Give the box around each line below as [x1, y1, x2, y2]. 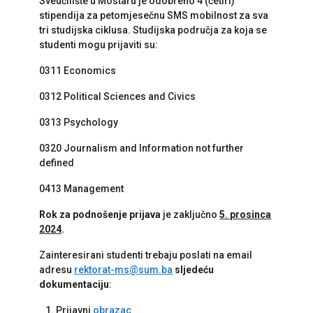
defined [39, 157, 75, 168]
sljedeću [175, 264, 214, 275]
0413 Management [39, 183, 124, 194]
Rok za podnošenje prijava [39, 209, 161, 220]
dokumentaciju [39, 279, 110, 290]
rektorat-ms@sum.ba [74, 264, 173, 275]
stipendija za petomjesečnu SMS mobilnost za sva [39, 10, 269, 21]
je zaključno [161, 209, 220, 220]
